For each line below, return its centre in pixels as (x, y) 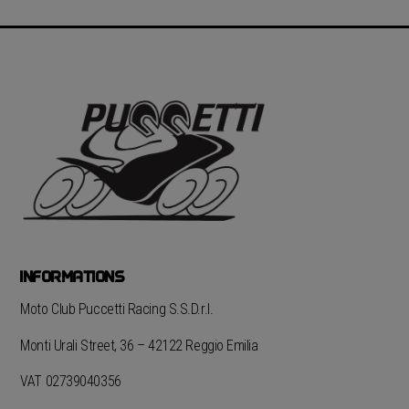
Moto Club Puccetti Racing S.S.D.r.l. (118, 309)
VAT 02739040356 (71, 382)
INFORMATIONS (73, 277)
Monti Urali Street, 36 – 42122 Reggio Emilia (139, 345)
